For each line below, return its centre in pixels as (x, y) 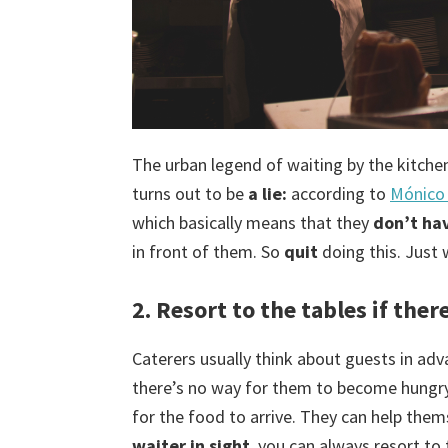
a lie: (267, 194)
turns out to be (190, 194)
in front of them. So (208, 252)
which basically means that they (250, 223)
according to (338, 194)
